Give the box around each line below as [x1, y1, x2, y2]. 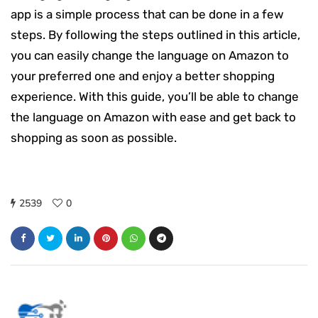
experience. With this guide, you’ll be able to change [11, 89, 299, 104]
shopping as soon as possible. [11, 130, 177, 145]
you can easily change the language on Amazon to [11, 48, 289, 62]
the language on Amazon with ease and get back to [11, 109, 296, 124]
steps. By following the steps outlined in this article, [11, 27, 300, 42]
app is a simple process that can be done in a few [11, 6, 284, 21]
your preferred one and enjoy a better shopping [11, 68, 275, 83]
